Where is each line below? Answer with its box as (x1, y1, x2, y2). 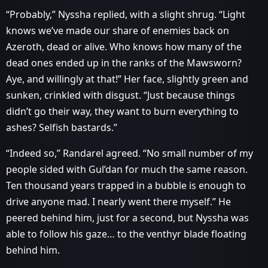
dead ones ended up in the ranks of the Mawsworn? (6, 56, 242, 69)
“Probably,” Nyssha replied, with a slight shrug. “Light (6, 8, 245, 21)
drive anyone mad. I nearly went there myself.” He (6, 195, 231, 208)
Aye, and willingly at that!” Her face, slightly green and (6, 72, 248, 86)
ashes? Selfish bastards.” (6, 121, 117, 134)
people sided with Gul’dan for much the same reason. (6, 163, 248, 176)
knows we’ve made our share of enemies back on (6, 24, 229, 37)
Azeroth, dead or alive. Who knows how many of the (6, 40, 242, 53)
